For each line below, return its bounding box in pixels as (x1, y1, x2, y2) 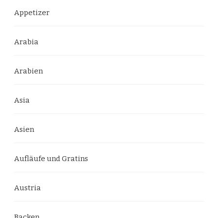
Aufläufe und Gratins (14, 154, 88, 163)
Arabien (14, 67, 43, 75)
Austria (14, 183, 41, 192)
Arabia (14, 37, 38, 46)
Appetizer (14, 8, 50, 17)
